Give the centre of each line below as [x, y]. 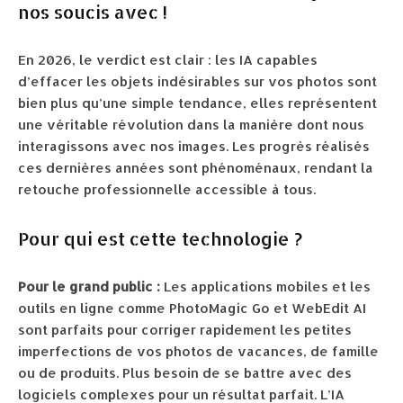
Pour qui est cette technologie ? [160, 238]
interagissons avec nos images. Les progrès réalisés [194, 146]
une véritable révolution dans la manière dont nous [191, 125]
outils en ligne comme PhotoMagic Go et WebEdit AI [192, 308]
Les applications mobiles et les [265, 287]
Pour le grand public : [89, 287]
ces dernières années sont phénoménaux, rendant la [196, 168]
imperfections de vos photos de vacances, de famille [198, 351]
